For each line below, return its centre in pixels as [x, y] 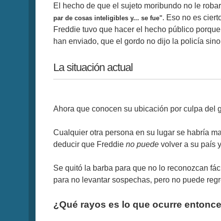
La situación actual [93, 67]
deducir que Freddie [90, 145]
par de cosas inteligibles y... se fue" [108, 18]
